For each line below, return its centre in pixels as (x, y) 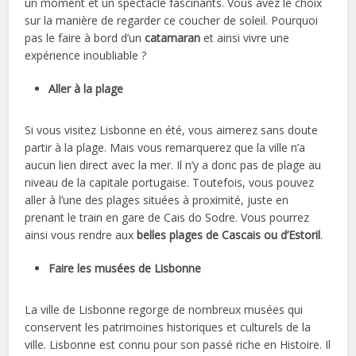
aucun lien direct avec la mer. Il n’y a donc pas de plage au (173, 164)
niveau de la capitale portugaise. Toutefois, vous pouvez (170, 182)
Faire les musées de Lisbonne (125, 268)
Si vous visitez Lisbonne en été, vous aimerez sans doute (172, 130)
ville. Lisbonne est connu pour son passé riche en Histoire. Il (178, 344)
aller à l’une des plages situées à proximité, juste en (157, 199)
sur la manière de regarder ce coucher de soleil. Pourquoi (172, 20)
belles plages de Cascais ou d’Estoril (229, 234)
